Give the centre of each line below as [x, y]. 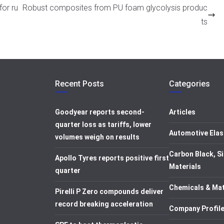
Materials [185, 166]
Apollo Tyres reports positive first [112, 158]
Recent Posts [79, 84]
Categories [189, 84]
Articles [182, 112]
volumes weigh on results [97, 137]
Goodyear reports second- [100, 112]
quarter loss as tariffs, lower [103, 124]
